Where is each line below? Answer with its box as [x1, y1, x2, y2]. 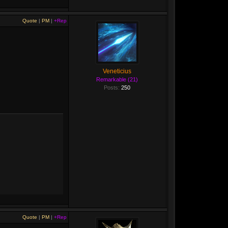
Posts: [104, 84, 121, 91]
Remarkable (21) [96, 76, 138, 82]
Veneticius [103, 68, 131, 75]
